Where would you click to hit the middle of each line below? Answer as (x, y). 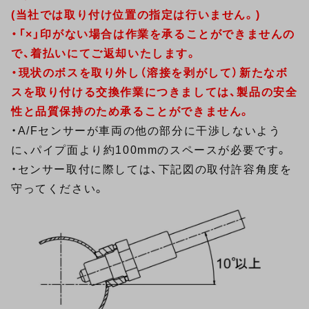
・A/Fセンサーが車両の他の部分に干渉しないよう (146, 131)
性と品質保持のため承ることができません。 (131, 111)
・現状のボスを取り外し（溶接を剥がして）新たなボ (150, 73)
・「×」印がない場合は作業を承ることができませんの (153, 34)
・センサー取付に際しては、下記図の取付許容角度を (152, 169)
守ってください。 (58, 189)
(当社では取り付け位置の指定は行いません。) (136, 15)
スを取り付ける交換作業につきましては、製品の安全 (154, 92)
